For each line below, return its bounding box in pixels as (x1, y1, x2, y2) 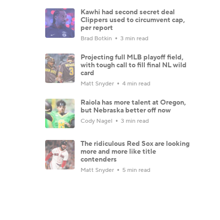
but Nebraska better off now (81, 106, 171, 115)
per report (81, 23, 113, 32)
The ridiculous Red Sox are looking (81, 139, 190, 148)
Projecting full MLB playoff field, (81, 53, 184, 62)
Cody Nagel (81, 117, 114, 125)
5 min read (121, 166, 150, 174)
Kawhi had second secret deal (81, 7, 175, 17)
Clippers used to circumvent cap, (81, 15, 185, 25)
